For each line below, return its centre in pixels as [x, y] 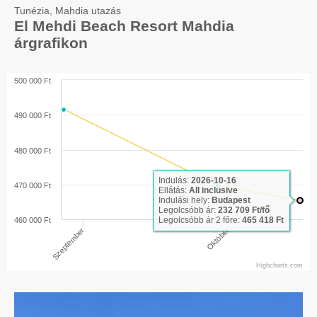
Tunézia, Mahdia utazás [68, 11]
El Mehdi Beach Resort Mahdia [124, 26]
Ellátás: [174, 191]
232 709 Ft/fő [244, 211]
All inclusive [213, 191]
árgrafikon [51, 43]
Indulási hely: [185, 201]
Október [218, 239]
